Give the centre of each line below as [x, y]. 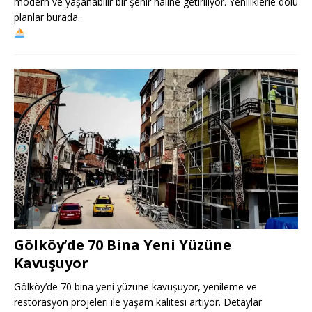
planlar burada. [47, 17]
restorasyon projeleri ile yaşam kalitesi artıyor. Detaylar [138, 302]
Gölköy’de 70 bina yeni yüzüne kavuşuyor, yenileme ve [135, 286]
